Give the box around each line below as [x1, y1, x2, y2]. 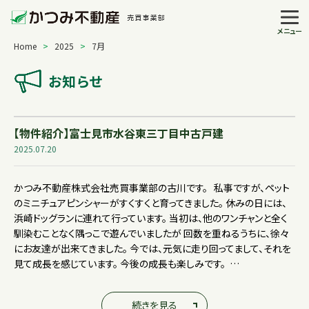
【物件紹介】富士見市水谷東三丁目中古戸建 [14, 124, 223, 141]
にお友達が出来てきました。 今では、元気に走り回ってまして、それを [14, 241, 291, 255]
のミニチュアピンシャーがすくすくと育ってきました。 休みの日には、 [14, 195, 287, 210]
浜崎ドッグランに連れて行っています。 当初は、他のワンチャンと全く [14, 210, 288, 225]
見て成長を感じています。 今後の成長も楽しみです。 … [14, 256, 239, 270]
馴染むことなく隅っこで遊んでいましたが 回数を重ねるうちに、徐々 [14, 226, 289, 240]
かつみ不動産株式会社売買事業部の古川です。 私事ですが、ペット [14, 180, 290, 195]
